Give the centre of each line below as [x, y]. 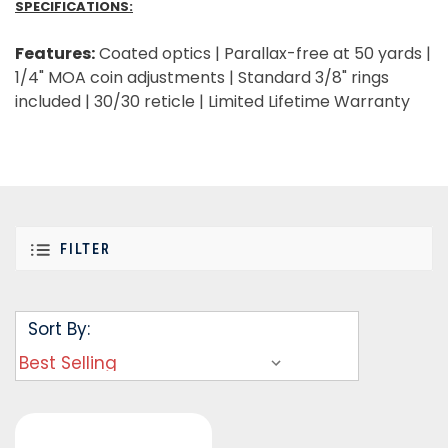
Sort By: [59, 328]
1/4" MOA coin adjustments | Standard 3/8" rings [202, 77]
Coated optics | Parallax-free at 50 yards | [263, 53]
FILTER [85, 249]
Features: [55, 53]
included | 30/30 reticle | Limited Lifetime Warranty [212, 101]
